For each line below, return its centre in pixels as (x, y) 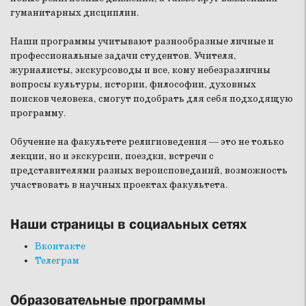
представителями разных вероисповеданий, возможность (149, 170)
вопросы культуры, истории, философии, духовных (133, 84)
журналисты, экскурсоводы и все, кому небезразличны (140, 70)
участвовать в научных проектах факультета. (119, 185)
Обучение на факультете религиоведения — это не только (147, 142)
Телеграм (57, 261)
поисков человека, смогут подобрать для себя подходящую (152, 99)
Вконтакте (60, 246)
